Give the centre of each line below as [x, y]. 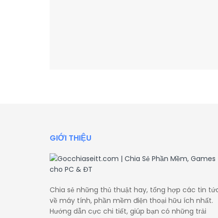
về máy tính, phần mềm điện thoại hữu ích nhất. [131, 200]
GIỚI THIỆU [71, 138]
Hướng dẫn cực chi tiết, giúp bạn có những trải [128, 211]
